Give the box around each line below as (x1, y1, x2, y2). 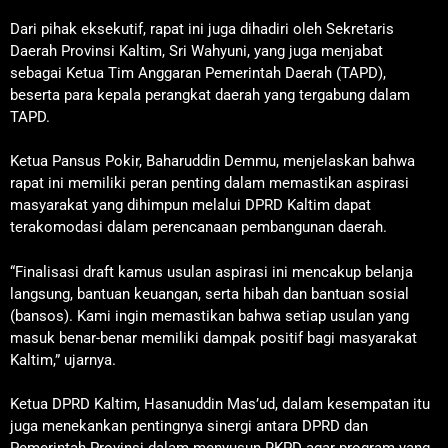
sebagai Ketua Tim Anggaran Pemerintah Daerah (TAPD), (10, 63, 386, 82)
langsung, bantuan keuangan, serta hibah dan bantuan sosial (10, 284, 409, 303)
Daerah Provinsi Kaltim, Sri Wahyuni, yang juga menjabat (10, 41, 383, 60)
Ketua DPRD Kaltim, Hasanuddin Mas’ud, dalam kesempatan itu (10, 395, 430, 414)
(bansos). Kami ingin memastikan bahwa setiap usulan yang (10, 306, 409, 325)
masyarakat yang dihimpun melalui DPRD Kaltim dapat (10, 196, 371, 215)
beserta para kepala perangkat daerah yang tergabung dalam (10, 85, 410, 104)
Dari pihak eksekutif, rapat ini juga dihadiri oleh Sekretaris (10, 19, 394, 38)
